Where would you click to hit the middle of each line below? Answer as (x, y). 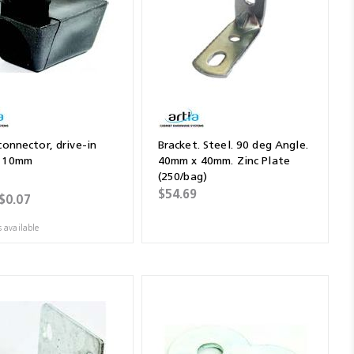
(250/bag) (183, 176)
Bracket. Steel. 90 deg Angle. (233, 145)
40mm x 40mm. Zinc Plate (224, 160)
